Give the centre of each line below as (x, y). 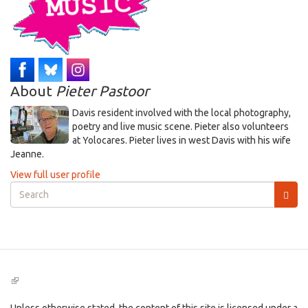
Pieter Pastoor (102, 91)
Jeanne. (27, 154)
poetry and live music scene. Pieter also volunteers (180, 127)
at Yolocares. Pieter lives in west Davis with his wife (181, 141)
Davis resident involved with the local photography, (181, 113)
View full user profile (55, 175)
